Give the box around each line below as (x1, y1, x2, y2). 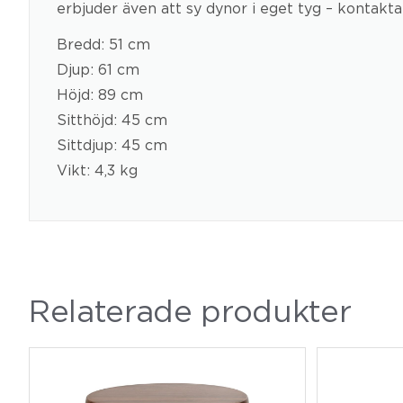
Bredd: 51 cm (57, 35, 150, 52)
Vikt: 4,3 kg (57, 161, 138, 178)
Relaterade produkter (29, 293, 352, 327)
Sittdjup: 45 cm (57, 136, 167, 153)
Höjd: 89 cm (57, 85, 143, 103)
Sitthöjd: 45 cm (57, 111, 167, 128)
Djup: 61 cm (57, 60, 139, 77)
